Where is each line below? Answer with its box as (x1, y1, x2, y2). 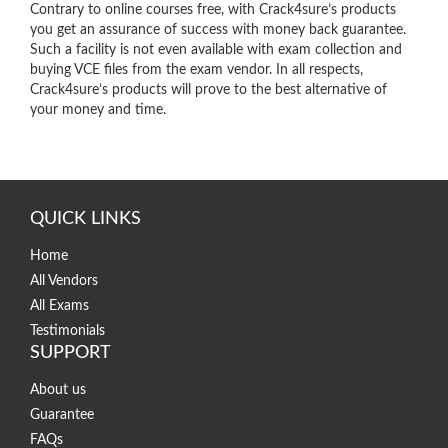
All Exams (30, 298, 89, 313)
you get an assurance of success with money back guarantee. (30, 22, 406, 37)
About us (30, 382, 86, 397)
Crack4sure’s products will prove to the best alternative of (30, 82, 387, 97)
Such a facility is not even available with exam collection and (30, 42, 402, 57)
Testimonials (30, 323, 105, 338)
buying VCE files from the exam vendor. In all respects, (30, 62, 363, 77)
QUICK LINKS (30, 209, 141, 228)
